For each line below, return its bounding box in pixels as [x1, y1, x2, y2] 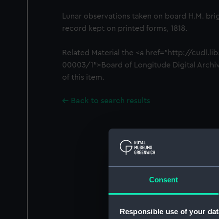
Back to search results [71, 97, 150, 105]
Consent [149, 175, 178, 184]
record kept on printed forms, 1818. [62, 24, 187, 32]
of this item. [62, 73, 104, 81]
